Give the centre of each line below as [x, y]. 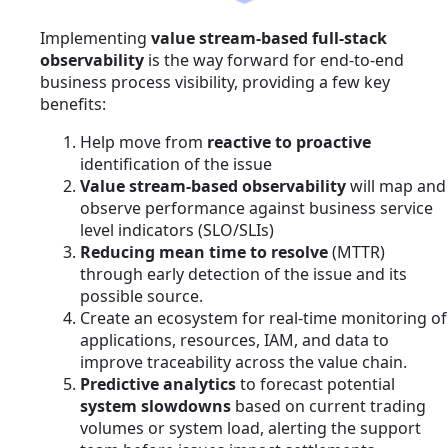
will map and [396, 186]
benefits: [73, 104]
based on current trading [328, 406]
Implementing [95, 38]
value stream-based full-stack [269, 38]
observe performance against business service [256, 208]
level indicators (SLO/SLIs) [177, 230]
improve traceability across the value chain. [243, 362]
